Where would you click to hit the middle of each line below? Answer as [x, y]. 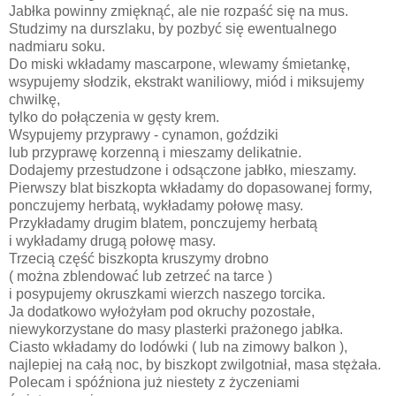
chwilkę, [36, 99]
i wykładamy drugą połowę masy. [114, 240]
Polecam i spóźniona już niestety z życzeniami [154, 382]
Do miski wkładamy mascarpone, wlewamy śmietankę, [181, 64]
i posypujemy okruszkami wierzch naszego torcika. [169, 293]
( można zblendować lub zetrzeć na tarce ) [141, 276]
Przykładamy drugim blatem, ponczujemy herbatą [165, 223]
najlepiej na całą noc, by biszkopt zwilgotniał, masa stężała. [195, 364]
